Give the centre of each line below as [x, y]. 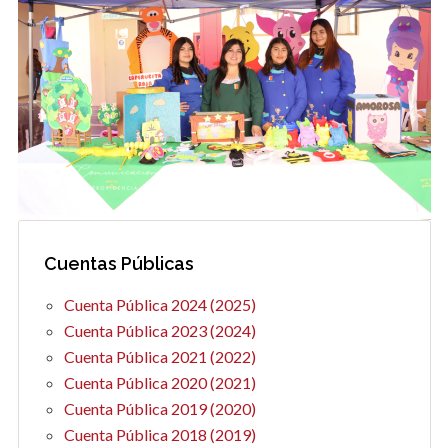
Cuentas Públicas [118, 264]
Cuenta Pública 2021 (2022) [159, 357]
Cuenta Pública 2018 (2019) [159, 435]
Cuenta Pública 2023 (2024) [159, 331]
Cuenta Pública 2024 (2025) [159, 305]
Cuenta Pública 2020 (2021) [159, 383]
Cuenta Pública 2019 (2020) [159, 409]
